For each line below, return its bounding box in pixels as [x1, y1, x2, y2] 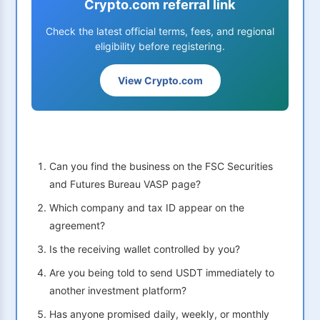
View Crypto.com [117, 74, 203, 87]
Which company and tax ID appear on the [49, 201, 244, 214]
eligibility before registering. [95, 40, 225, 53]
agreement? [49, 219, 105, 232]
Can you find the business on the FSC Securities [49, 160, 273, 173]
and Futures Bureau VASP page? [49, 178, 201, 191]
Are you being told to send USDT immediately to [49, 266, 274, 279]
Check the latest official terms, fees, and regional [46, 25, 274, 38]
